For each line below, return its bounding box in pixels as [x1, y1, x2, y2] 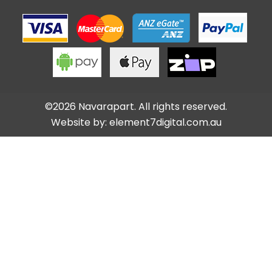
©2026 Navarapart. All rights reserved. [45, 99, 227, 114]
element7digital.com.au [109, 115, 222, 129]
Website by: [50, 115, 109, 129]
